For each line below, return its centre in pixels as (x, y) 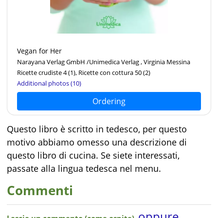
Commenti (40, 191)
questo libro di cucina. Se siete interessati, (93, 155)
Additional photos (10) (49, 83)
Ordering (109, 101)
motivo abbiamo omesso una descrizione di (97, 142)
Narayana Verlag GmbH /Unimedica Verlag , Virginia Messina (104, 62)
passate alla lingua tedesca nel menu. (84, 168)
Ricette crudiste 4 (42, 73)
